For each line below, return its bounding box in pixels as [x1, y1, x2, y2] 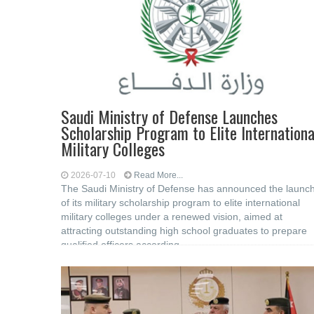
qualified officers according [61, 239, 179, 250]
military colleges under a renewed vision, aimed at [61, 211, 282, 222]
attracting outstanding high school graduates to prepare [61, 225, 307, 236]
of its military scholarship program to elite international [61, 197, 300, 208]
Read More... [134, 170, 183, 180]
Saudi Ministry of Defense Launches [61, 104, 278, 129]
